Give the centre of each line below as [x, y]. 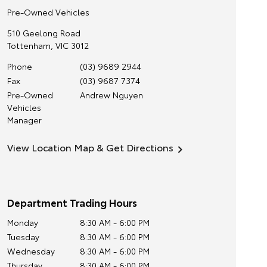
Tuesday [23, 237]
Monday [22, 222]
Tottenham [29, 45]
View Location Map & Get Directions [90, 147]
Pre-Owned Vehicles [48, 12]
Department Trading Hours [72, 202]
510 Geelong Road [44, 33]
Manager [24, 120]
